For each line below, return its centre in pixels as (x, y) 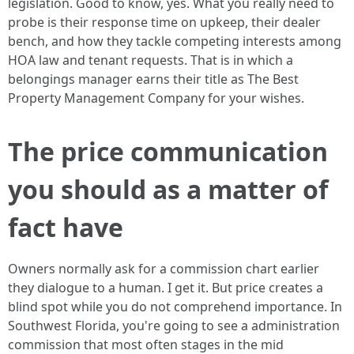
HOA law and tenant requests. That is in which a (151, 60)
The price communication (168, 151)
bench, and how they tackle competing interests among (175, 41)
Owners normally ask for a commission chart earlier (164, 269)
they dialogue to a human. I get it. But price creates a (166, 288)
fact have (66, 227)
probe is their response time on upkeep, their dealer (164, 22)
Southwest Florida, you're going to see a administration (174, 326)
